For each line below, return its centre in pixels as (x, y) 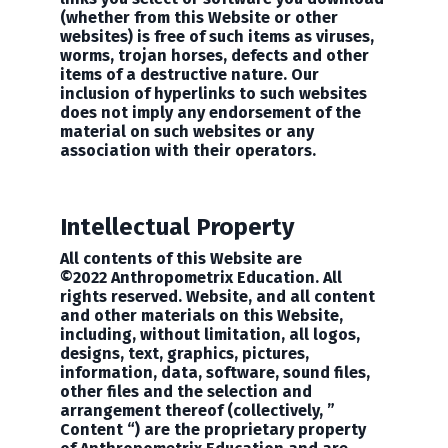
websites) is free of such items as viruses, (217, 36)
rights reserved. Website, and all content (217, 296)
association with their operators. (188, 150)
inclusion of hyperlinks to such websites (213, 93)
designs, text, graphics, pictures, (184, 353)
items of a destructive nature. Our (189, 74)
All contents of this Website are (181, 258)
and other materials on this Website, (201, 315)
